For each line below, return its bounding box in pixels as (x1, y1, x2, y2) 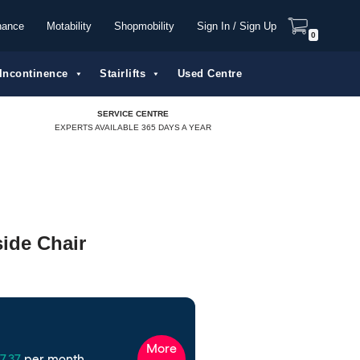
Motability (47, 19, 92, 32)
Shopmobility (114, 19, 174, 32)
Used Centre (177, 67, 242, 80)
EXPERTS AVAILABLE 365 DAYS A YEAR (55, 122, 212, 132)
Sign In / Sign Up (197, 19, 276, 32)
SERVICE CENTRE (97, 108, 170, 118)
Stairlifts (100, 67, 145, 80)
